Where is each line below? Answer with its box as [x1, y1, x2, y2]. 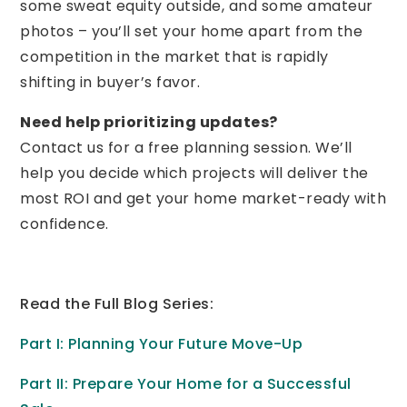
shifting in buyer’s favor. [20, 72, 201, 94]
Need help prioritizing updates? [20, 112, 278, 134]
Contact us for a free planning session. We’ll [20, 137, 352, 159]
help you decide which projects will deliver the [20, 163, 369, 184]
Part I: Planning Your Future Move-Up [20, 333, 303, 355]
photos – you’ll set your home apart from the [20, 21, 363, 43]
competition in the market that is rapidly [20, 46, 329, 68]
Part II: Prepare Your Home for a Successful [20, 373, 352, 395]
